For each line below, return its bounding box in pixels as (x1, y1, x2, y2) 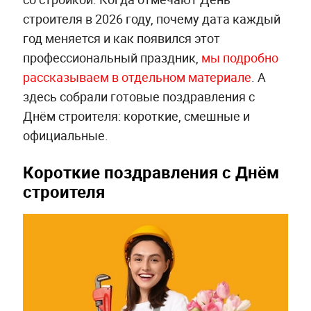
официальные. (22, 126, 108, 144)
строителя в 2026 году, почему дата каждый (22, 10, 280, 27)
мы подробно (201, 49, 278, 66)
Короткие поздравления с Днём (22, 160, 279, 183)
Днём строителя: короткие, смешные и (22, 107, 250, 124)
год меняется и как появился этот (22, 29, 220, 47)
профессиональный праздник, (22, 49, 201, 66)
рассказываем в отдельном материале (22, 68, 251, 85)
